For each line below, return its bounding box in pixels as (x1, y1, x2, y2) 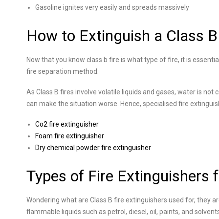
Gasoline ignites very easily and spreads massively (35, 3, 189, 11)
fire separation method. (26, 67, 99, 75)
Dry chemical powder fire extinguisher (35, 144, 151, 152)
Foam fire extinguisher (35, 132, 104, 140)
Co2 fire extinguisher (35, 120, 99, 128)
